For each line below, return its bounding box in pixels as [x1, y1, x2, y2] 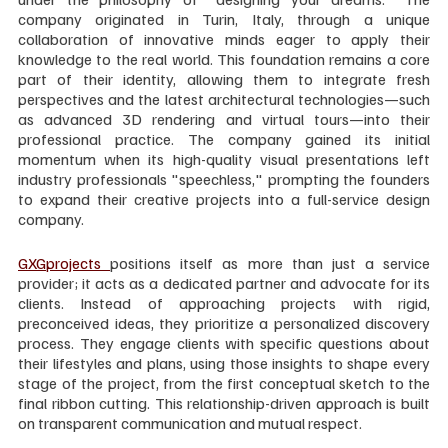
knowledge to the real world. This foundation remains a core [18, 48, 430, 69]
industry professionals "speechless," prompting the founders [18, 168, 430, 189]
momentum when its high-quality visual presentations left [18, 148, 430, 169]
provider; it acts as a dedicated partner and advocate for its [18, 272, 430, 293]
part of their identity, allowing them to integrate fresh [18, 68, 430, 89]
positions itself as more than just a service [110, 252, 430, 273]
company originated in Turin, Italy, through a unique [18, 8, 430, 29]
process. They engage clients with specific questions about [18, 332, 430, 353]
